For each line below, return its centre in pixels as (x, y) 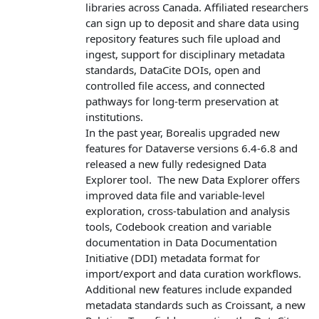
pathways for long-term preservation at (182, 101)
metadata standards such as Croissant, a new (196, 304)
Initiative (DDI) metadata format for (173, 257)
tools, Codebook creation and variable (179, 226)
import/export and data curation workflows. (194, 273)
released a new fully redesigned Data (176, 163)
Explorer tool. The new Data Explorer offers (193, 179)
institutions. (117, 116)
